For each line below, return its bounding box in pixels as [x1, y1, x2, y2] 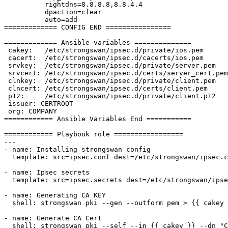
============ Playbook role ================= [4, 130, 183, 138]
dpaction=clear [4, 8, 45, 16]
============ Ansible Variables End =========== [4, 115, 191, 123]
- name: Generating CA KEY [4, 191, 106, 199]
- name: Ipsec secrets [4, 168, 90, 177]
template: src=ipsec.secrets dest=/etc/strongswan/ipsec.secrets [4, 176, 12, 184]
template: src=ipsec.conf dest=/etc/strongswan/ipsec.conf [4, 153, 12, 161]
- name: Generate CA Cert [4, 214, 102, 222]
